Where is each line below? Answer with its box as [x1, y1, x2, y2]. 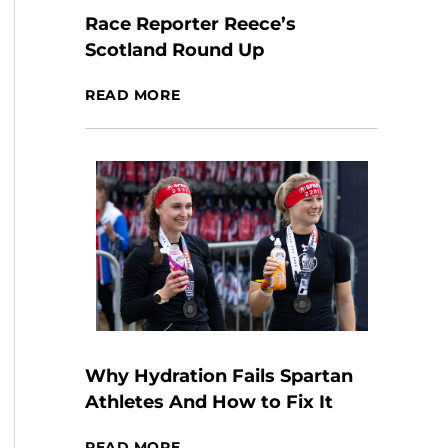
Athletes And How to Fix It [85, 391, 334, 413]
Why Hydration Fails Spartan [85, 365, 354, 387]
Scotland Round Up [85, 39, 265, 61]
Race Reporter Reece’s [85, 13, 297, 35]
